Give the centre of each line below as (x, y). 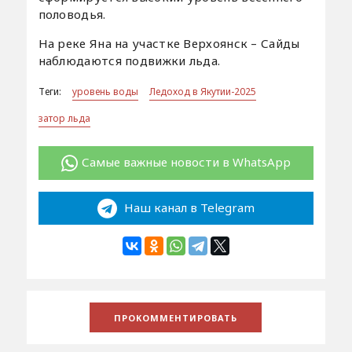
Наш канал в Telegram (187, 207)
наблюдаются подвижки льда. (129, 61)
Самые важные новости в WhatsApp (186, 162)
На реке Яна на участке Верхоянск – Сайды (169, 44)
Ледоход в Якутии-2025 (202, 92)
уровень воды (105, 92)
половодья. (72, 15)
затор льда (64, 119)
